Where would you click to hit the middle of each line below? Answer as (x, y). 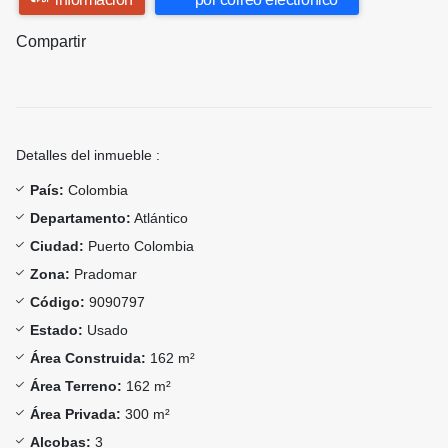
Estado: (56, 330)
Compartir (51, 42)
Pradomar (103, 274)
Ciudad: (57, 246)
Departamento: (80, 218)
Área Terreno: (76, 386)
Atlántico (159, 218)
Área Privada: (75, 414)
